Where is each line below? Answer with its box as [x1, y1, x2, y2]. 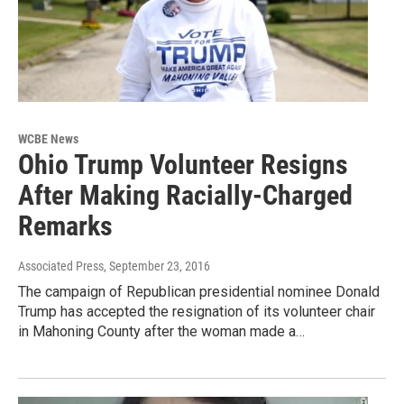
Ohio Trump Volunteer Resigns [18, 149, 348, 181]
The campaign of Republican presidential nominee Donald [18, 283, 380, 301]
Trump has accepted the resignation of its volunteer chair [18, 303, 375, 321]
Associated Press [18, 259, 104, 274]
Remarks [18, 210, 113, 243]
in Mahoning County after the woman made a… [18, 323, 305, 341]
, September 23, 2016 [104, 259, 210, 274]
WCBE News [18, 132, 78, 147]
